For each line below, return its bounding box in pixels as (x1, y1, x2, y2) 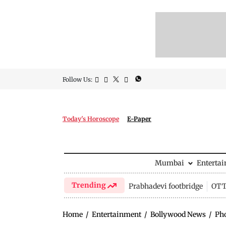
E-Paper (127, 115, 151, 123)
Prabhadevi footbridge (128, 181, 203, 191)
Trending (72, 181, 108, 190)
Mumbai (154, 158, 184, 167)
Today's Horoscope (63, 115, 119, 123)
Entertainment (92, 210, 141, 219)
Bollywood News (150, 210, 206, 219)
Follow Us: (63, 76, 92, 83)
